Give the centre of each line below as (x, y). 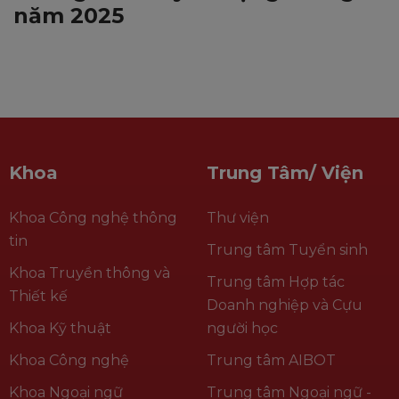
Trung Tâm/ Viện (285, 172)
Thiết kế (38, 296)
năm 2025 (69, 15)
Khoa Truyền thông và (90, 273)
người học (242, 328)
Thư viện (237, 217)
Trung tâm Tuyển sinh (287, 249)
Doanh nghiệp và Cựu (284, 305)
